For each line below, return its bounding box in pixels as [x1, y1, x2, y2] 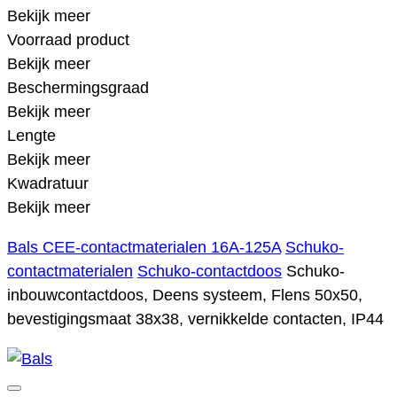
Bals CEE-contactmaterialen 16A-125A [7, 237, 281, 256]
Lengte [7, 126, 56, 144]
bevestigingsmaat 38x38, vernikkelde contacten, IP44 [7, 309, 384, 328]
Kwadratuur [7, 174, 89, 192]
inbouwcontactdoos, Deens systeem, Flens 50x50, [7, 285, 362, 304]
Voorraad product [7, 30, 129, 49]
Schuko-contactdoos [137, 261, 282, 280]
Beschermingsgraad [7, 78, 149, 97]
